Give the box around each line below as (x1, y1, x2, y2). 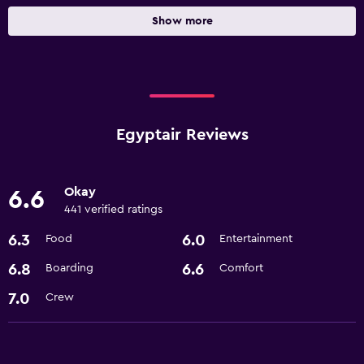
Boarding (45, 262, 93, 275)
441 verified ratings (64, 204, 162, 216)
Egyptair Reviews (115, 127, 249, 144)
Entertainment (219, 233, 292, 245)
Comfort (219, 262, 263, 275)
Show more (151, 15, 213, 28)
